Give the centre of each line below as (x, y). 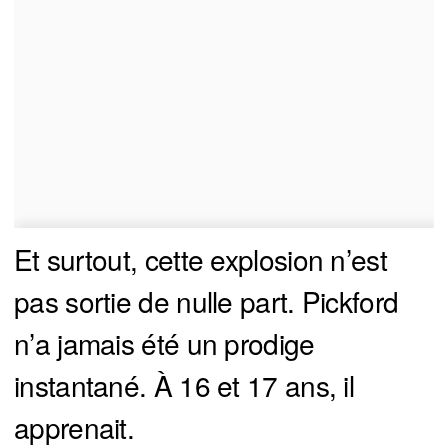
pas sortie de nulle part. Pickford (206, 301)
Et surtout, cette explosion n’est (200, 259)
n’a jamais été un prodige (164, 343)
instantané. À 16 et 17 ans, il (184, 385)
